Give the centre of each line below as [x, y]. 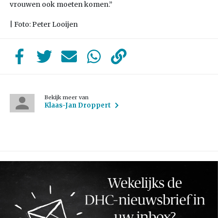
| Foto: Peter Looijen [44, 24]
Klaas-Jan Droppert [78, 105]
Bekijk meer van [67, 97]
